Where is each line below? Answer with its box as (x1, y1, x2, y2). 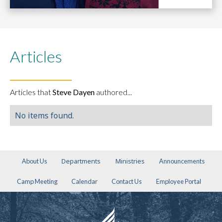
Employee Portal (156, 177, 201, 185)
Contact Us (111, 177, 142, 185)
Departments (61, 157, 101, 166)
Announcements (159, 157, 205, 165)
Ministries (115, 157, 145, 166)
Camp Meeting (17, 177, 58, 185)
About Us (22, 157, 48, 165)
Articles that (10, 87, 51, 97)
